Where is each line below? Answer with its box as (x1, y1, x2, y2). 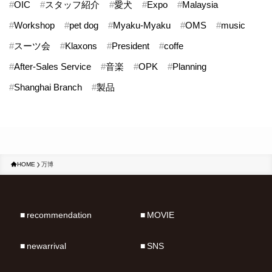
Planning (172, 61, 207, 72)
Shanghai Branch (14, 82, 83, 93)
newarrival (26, 241, 66, 251)
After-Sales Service (14, 61, 92, 72)
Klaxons (65, 41, 98, 52)
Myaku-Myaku (113, 20, 171, 31)
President (112, 41, 150, 52)
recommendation (26, 210, 92, 220)
